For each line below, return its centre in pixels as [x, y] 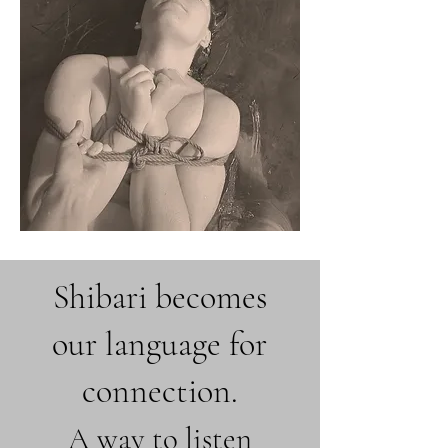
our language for [159, 344]
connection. [159, 391]
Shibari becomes [159, 297]
